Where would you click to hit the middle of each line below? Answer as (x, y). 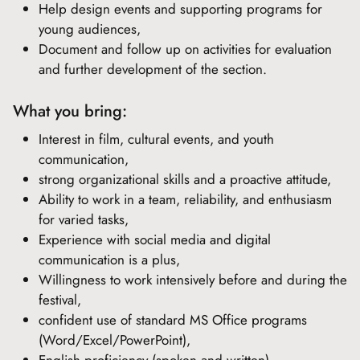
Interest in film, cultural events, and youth (156, 139)
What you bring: (70, 111)
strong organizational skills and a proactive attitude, (185, 179)
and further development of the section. (153, 69)
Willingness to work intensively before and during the (193, 280)
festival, (60, 300)
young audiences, (90, 29)
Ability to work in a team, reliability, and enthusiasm (185, 199)
